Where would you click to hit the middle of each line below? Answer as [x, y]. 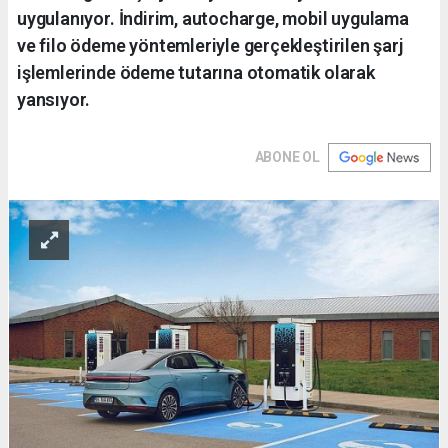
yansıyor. [54, 99]
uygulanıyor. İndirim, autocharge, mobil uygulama [213, 18]
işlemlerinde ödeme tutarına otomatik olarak [196, 72]
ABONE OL [287, 156]
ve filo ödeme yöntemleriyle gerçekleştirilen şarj [210, 45]
